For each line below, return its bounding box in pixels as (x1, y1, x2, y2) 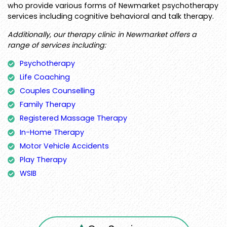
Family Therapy (20, 99, 76, 110)
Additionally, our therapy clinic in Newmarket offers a (8, 29, 197, 40)
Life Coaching (20, 71, 70, 82)
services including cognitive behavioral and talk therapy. (8, 11, 214, 21)
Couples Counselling (20, 86, 95, 96)
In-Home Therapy (20, 127, 85, 137)
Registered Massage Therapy (20, 113, 128, 124)
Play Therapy (20, 154, 67, 165)
